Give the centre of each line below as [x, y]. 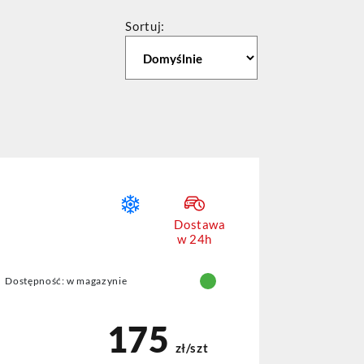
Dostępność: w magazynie [66, 281]
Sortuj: [145, 26]
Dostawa [200, 224]
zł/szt [192, 347]
